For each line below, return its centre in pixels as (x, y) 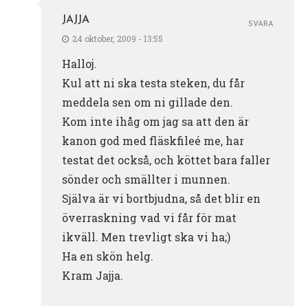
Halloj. (79, 63)
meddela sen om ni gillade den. (147, 102)
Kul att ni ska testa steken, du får (153, 82)
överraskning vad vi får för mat (149, 217)
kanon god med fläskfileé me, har (153, 140)
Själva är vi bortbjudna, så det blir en (161, 198)
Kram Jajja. (92, 275)
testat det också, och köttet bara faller (166, 159)
